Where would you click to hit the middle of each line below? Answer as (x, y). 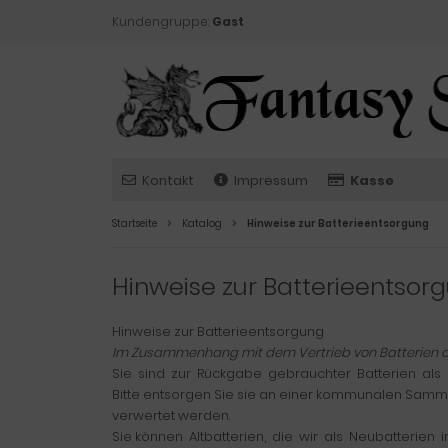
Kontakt (168, 180)
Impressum (271, 180)
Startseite (134, 223)
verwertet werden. (171, 415)
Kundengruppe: (162, 21)
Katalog (202, 223)
